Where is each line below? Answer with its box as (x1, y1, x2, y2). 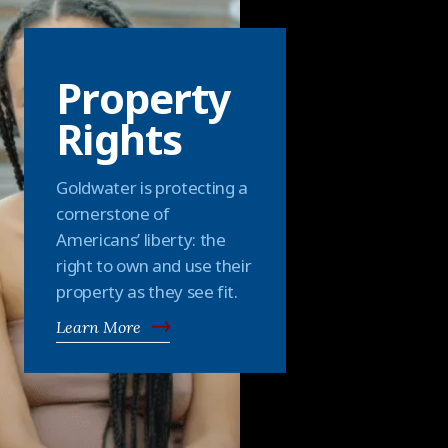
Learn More (56, 316, 142, 337)
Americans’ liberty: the (56, 227, 226, 251)
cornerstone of (56, 201, 170, 225)
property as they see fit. (56, 279, 238, 303)
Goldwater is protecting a (56, 175, 248, 199)
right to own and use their (56, 253, 252, 277)
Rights (56, 110, 183, 167)
